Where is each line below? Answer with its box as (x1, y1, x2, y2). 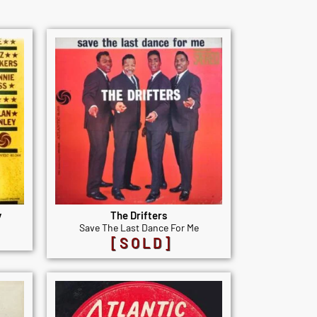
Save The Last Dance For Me (79, 221, 199, 234)
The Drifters (110, 209, 167, 222)
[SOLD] (110, 234, 173, 252)
